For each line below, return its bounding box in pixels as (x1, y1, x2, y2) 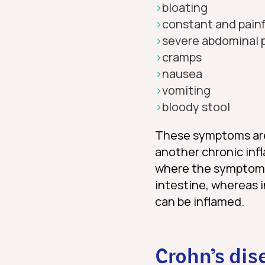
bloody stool (162, 99, 230, 115)
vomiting (162, 82, 211, 99)
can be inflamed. (155, 193, 244, 210)
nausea (162, 66, 202, 82)
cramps (162, 49, 202, 66)
